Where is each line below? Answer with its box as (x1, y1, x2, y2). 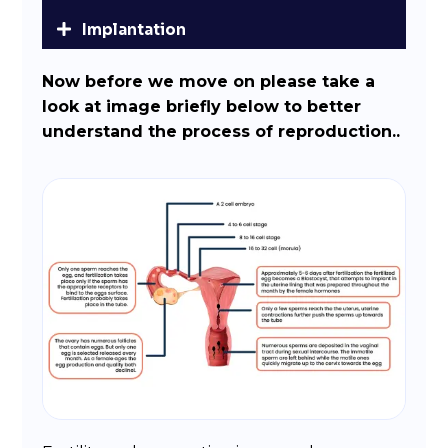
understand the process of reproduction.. (42, 121, 401, 141)
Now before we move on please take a (42, 71, 376, 91)
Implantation (81, 19, 186, 39)
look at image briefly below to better (42, 96, 362, 116)
